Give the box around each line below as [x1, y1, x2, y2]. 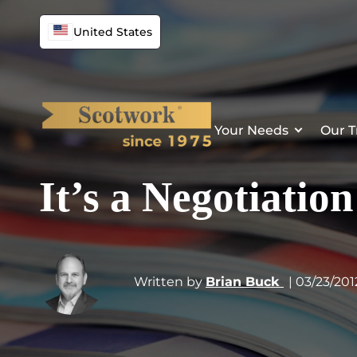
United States [73, 25, 152, 39]
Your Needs [214, 122, 288, 138]
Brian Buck [206, 274, 284, 290]
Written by [131, 274, 206, 290]
